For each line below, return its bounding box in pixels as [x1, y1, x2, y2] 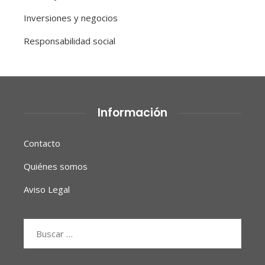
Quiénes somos [24, 160, 88, 173]
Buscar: [23, 220, 53, 232]
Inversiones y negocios [24, 12, 118, 24]
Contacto [24, 137, 60, 150]
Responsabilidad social [24, 35, 115, 47]
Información [98, 105, 167, 121]
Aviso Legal [24, 183, 70, 196]
